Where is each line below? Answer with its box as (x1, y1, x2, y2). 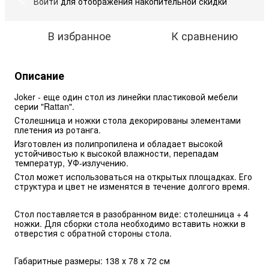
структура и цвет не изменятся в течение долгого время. (14, 180, 252, 193)
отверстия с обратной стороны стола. (14, 227, 172, 240)
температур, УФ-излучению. (14, 157, 131, 169)
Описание (14, 68, 64, 84)
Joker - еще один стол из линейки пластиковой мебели (14, 91, 238, 103)
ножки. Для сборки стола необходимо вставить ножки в (14, 217, 246, 230)
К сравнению (171, 28, 238, 44)
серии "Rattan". (14, 100, 74, 113)
